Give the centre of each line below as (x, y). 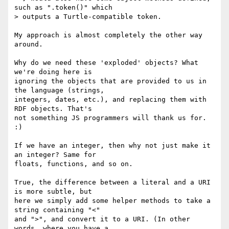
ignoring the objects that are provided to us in (110, 81)
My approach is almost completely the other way (108, 35)
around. (29, 44)
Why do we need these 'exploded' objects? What (106, 63)
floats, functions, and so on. (74, 164)
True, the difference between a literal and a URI (112, 182)
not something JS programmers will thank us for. (110, 118)
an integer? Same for (55, 155)
